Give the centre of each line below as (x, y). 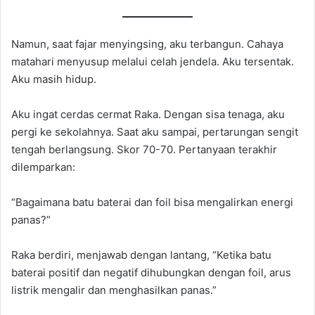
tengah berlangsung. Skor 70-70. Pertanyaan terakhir (144, 149)
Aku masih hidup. (54, 79)
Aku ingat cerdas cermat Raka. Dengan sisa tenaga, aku (148, 114)
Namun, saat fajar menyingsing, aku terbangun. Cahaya (147, 44)
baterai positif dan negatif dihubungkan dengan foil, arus (151, 272)
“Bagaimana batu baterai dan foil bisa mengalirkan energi (152, 202)
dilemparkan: (43, 167)
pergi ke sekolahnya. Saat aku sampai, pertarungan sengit (155, 131)
